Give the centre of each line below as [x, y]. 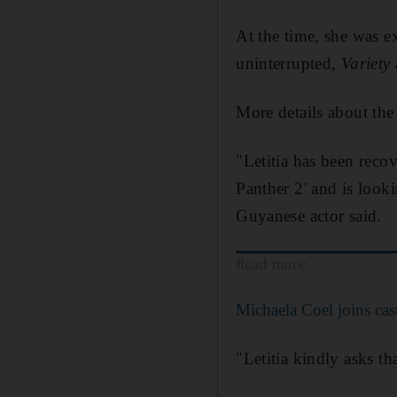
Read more [271, 264]
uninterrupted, [288, 63]
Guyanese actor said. [309, 216]
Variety [366, 63]
